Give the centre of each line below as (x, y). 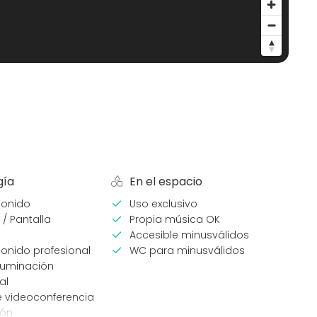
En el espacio (166, 182)
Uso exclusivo (164, 204)
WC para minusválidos (188, 251)
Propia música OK (175, 220)
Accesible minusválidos (190, 235)
